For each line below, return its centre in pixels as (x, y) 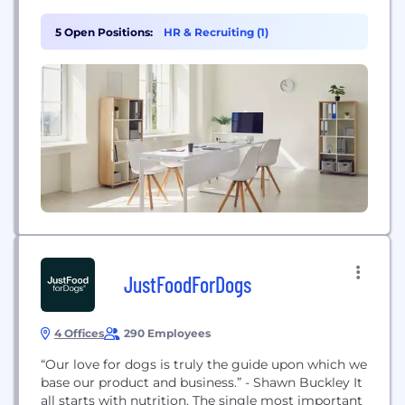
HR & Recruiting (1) (216, 32)
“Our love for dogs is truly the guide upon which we (204, 364)
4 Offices (79, 333)
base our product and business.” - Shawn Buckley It (197, 382)
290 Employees (167, 333)
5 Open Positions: (104, 32)
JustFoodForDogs (188, 284)
